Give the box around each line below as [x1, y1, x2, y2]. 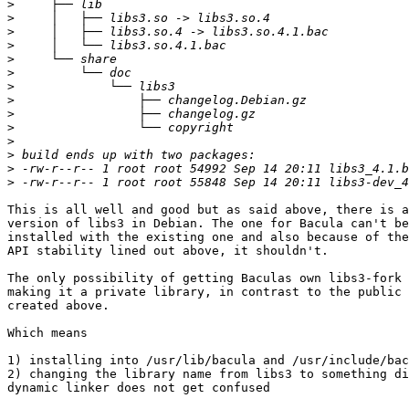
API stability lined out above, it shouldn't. [7, 244, 329, 258]
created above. [7, 299, 110, 313]
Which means [7, 326, 88, 341]
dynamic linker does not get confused [7, 381, 270, 395]
